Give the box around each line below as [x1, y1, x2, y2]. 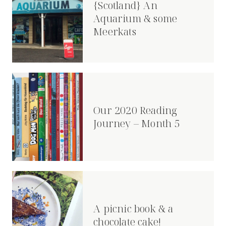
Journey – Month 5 [93, 116, 180, 130]
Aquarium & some [93, 11, 178, 25]
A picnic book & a [93, 201, 174, 215]
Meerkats [93, 24, 136, 38]
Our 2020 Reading [93, 103, 178, 117]
